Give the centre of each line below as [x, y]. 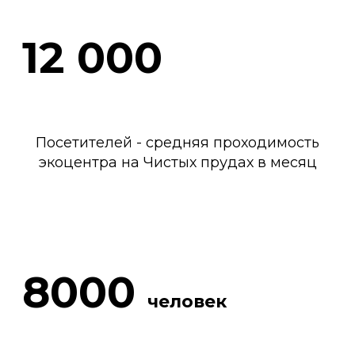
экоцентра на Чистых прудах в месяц [177, 163]
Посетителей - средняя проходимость [177, 143]
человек [187, 302]
